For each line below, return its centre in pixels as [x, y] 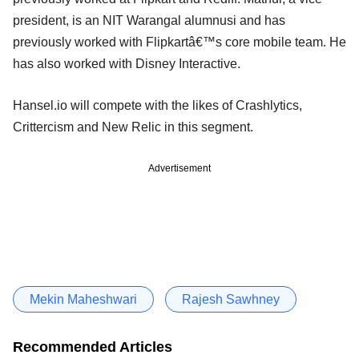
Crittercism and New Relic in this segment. [133, 127]
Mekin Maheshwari [83, 299]
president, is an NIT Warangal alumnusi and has [149, 20]
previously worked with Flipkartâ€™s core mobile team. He [179, 42]
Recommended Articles [93, 347]
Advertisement [179, 168]
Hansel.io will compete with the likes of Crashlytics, [157, 105]
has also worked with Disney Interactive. [127, 63]
